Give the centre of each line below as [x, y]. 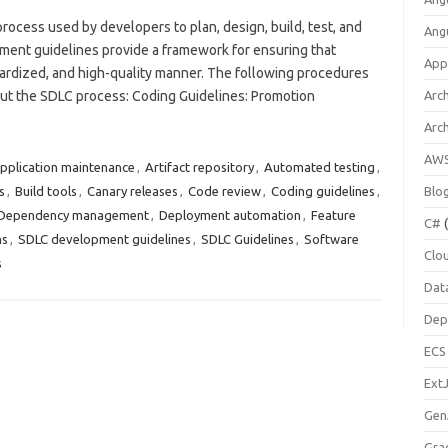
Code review [224, 191]
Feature [333, 215]
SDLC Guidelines [247, 239]
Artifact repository [199, 167]
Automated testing [319, 167]
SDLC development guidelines [104, 239]
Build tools [45, 191]
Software [331, 239]
